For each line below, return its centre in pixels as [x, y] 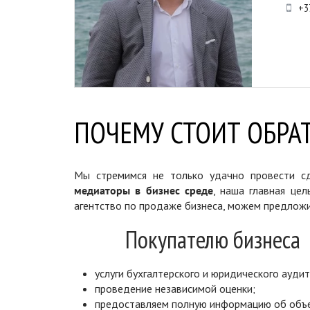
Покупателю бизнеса [213, 239]
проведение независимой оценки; [175, 288]
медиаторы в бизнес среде [144, 190]
